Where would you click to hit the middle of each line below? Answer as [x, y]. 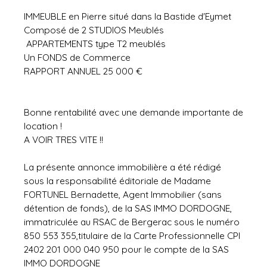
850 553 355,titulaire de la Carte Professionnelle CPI [132, 236]
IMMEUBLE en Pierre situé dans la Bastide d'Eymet [128, 16]
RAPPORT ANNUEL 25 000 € [83, 71]
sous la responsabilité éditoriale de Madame [117, 181]
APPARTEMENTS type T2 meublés [95, 44]
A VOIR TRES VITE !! [63, 140]
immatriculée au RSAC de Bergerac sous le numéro [132, 222]
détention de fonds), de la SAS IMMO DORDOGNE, [128, 208]
